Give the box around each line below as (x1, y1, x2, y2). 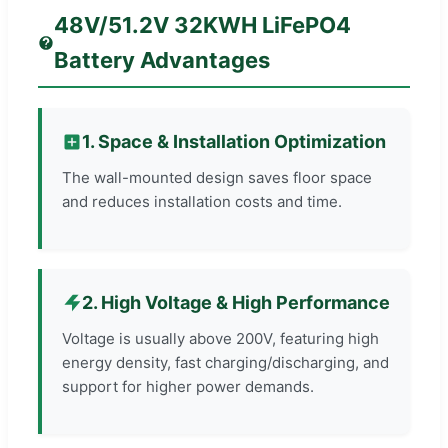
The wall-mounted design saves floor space (62, 167, 372, 187)
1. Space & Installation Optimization (82, 130, 386, 152)
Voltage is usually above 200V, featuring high (62, 328, 379, 348)
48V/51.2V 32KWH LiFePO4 (54, 11, 352, 38)
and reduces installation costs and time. (62, 191, 342, 211)
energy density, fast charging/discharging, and (62, 352, 389, 372)
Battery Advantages (54, 46, 271, 73)
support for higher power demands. (62, 376, 314, 396)
